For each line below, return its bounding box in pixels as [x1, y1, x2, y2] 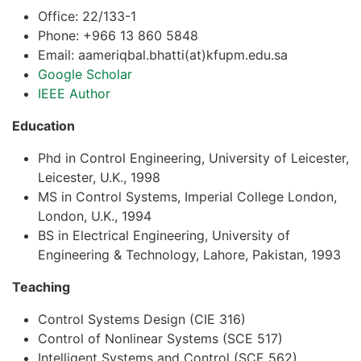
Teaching [12, 278, 70, 295]
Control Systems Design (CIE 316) [38, 310, 246, 327]
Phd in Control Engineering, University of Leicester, [38, 149, 349, 166]
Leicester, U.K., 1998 [38, 168, 160, 185]
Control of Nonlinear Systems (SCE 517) [38, 330, 283, 346]
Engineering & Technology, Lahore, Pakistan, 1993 [38, 246, 341, 263]
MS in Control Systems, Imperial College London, [38, 188, 337, 205]
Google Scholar [38, 65, 132, 82]
